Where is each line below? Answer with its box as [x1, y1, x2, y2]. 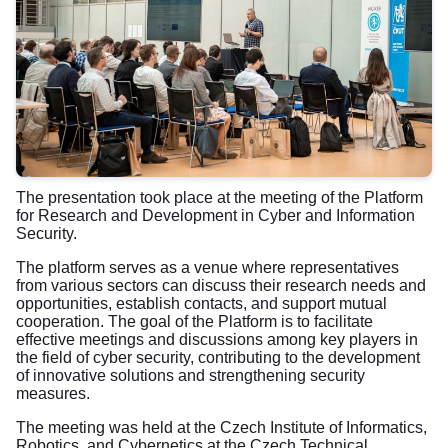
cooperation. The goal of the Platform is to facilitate [16, 312, 373, 330]
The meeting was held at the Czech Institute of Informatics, [16, 418, 427, 436]
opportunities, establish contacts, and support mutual [16, 294, 387, 312]
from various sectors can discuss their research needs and [16, 276, 426, 294]
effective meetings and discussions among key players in [16, 330, 418, 348]
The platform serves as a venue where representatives [16, 258, 399, 276]
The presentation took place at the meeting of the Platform [16, 188, 423, 206]
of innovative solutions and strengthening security [16, 366, 365, 384]
